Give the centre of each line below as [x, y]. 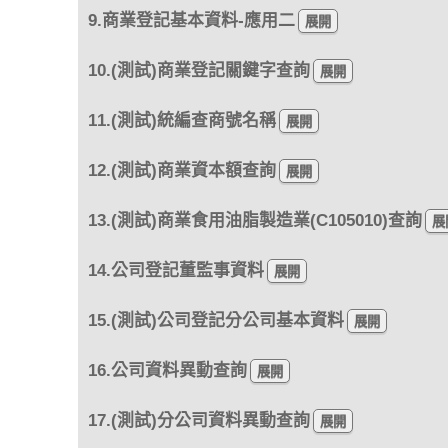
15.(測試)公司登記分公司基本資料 [215, 320]
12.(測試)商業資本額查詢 [181, 170]
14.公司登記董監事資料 [175, 270]
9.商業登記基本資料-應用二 [191, 20]
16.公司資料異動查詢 [167, 370]
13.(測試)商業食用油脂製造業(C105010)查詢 [254, 220]
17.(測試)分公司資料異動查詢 [198, 420]
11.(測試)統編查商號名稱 [181, 120]
